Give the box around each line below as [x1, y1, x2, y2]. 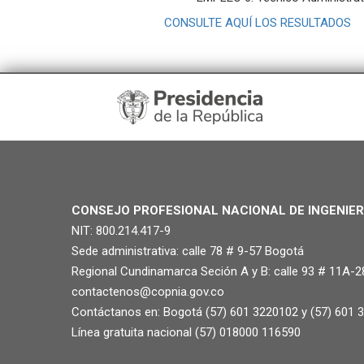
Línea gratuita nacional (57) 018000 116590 [71, 324, 301, 340]
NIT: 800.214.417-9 [71, 223, 171, 238]
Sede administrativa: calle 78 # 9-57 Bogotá [71, 243, 304, 258]
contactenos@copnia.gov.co [71, 284, 224, 299]
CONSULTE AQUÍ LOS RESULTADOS [164, 15, 351, 30]
